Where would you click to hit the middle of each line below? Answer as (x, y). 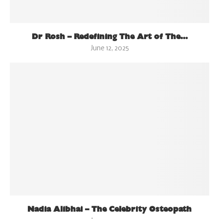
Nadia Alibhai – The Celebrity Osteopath (109, 209)
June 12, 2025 (109, 49)
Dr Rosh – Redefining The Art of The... (109, 37)
